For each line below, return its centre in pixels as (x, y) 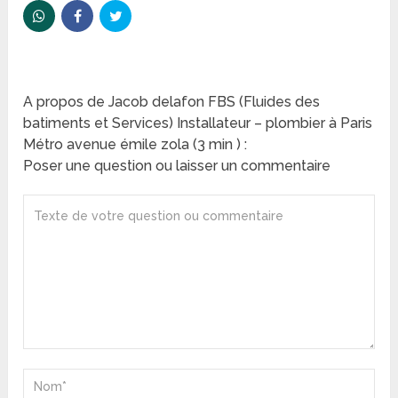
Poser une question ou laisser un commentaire (177, 166)
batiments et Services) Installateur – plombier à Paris (198, 123)
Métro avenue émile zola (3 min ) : (135, 145)
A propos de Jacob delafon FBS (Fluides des (172, 102)
